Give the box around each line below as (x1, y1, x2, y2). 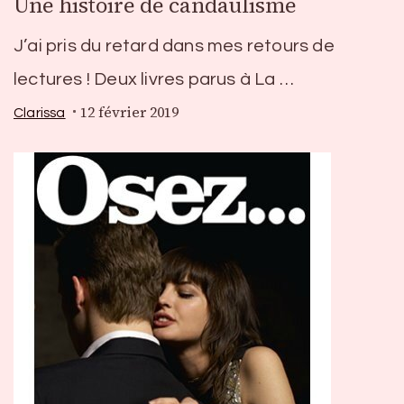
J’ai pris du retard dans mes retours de (14, 37, 335, 56)
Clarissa (14, 105, 66, 120)
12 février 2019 (79, 103, 179, 123)
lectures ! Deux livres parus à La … (14, 70, 294, 89)
